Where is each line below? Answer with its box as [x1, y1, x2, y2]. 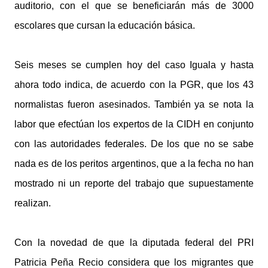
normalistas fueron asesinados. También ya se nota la [14, 99, 254, 109]
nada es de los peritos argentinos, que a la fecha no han [14, 159, 254, 169]
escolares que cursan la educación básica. [14, 20, 195, 31]
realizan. [14, 198, 51, 208]
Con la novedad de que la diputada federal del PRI [14, 237, 254, 248]
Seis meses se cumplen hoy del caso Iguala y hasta [14, 60, 254, 70]
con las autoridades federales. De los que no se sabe [14, 139, 254, 149]
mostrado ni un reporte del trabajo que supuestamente [14, 178, 254, 188]
